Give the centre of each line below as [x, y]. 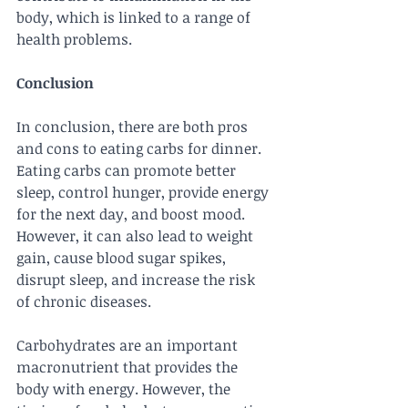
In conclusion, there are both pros [134, 127]
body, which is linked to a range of [135, 18]
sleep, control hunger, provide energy [144, 193]
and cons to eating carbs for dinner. [141, 149]
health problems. [74, 40]
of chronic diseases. [84, 302]
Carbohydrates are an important [129, 346]
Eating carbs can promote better [128, 171]
